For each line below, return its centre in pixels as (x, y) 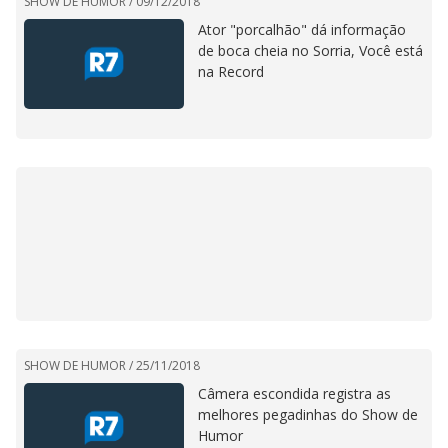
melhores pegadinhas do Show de (308, 415)
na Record (231, 72)
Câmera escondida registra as (294, 394)
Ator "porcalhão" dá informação (302, 30)
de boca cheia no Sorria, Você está (310, 51)
